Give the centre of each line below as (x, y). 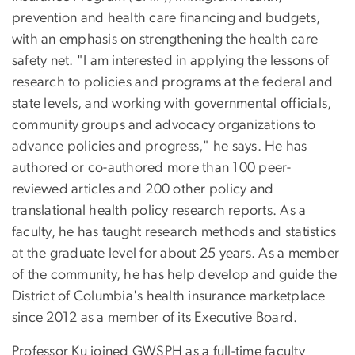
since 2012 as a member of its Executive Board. (155, 317)
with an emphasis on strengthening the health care (165, 39)
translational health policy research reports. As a (159, 210)
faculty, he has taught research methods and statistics (174, 232)
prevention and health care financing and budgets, (166, 18)
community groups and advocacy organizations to (164, 125)
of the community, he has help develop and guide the (175, 275)
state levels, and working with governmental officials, (172, 103)
